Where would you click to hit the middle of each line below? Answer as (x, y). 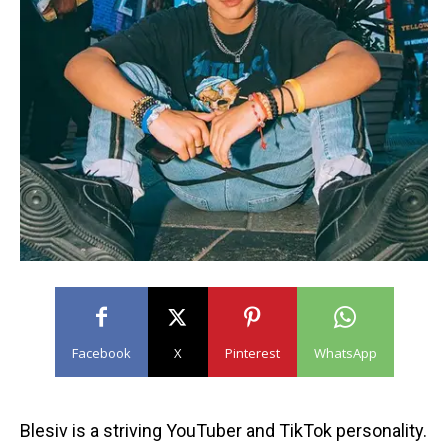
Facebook (101, 353)
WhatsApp (345, 353)
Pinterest (252, 353)
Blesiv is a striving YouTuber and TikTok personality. (223, 431)
